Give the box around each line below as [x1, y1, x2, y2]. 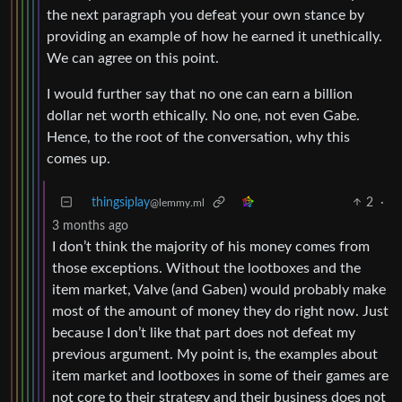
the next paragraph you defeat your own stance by [47, 7, 364, 22]
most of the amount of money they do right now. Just [52, 303, 389, 319]
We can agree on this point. [47, 50, 219, 66]
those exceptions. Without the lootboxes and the [52, 260, 361, 275]
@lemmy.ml [150, 197, 205, 208]
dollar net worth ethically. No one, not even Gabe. [47, 108, 360, 123]
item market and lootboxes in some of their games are [52, 368, 389, 383]
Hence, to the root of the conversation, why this [47, 129, 350, 144]
